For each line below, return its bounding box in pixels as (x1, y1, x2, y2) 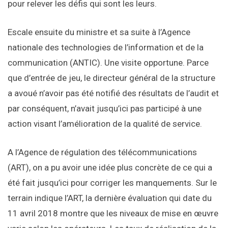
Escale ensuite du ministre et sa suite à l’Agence (8, 27, 190, 38)
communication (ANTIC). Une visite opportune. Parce (8, 58, 209, 68)
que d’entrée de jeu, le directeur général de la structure (8, 73, 215, 83)
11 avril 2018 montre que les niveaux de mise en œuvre (8, 208, 218, 219)
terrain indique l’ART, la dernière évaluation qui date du (8, 193, 212, 204)
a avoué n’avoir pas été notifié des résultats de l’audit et (8, 88, 219, 99)
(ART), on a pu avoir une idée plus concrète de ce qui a (8, 162, 212, 173)
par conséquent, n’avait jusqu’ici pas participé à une (8, 103, 202, 114)
